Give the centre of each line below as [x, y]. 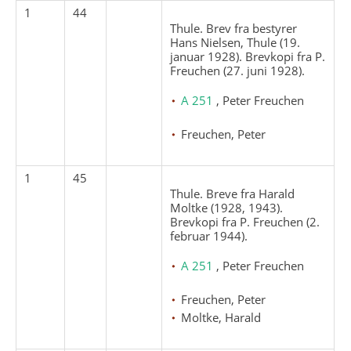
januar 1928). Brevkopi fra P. [248, 56]
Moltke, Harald [221, 317]
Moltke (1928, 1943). [227, 207]
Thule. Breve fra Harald [233, 193]
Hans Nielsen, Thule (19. [235, 42]
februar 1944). [209, 235]
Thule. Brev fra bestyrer [234, 28]
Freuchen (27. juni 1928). [238, 70]
